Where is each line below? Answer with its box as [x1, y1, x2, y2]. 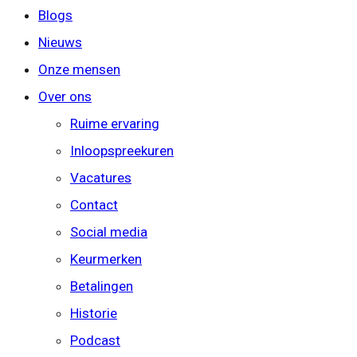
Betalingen [70, 278, 133, 294]
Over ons [38, 88, 92, 104]
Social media [70, 224, 147, 240]
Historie [70, 305, 117, 321]
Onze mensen [38, 61, 120, 77]
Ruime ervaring [70, 116, 159, 131]
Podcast [70, 332, 120, 348]
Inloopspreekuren [70, 143, 174, 159]
